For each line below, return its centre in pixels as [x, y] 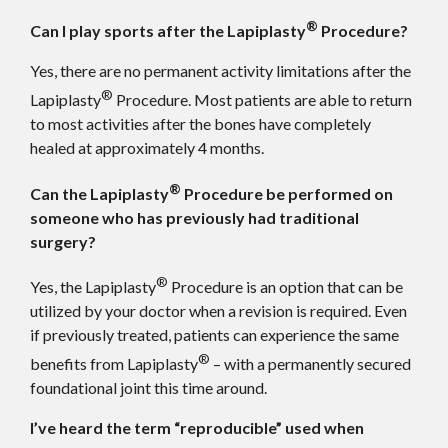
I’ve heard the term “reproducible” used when [197, 428]
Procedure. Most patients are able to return [262, 100]
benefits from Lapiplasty [114, 364]
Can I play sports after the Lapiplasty [168, 30]
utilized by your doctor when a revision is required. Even [218, 310]
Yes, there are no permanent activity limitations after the [220, 70]
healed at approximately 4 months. [147, 148]
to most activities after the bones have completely [200, 124]
